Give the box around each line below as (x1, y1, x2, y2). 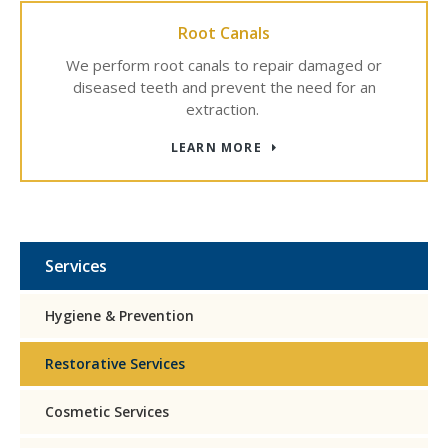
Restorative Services (45, 354, 185, 373)
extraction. (185, 99, 263, 119)
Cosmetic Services (45, 402, 169, 421)
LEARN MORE (170, 139, 262, 156)
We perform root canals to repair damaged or (66, 55, 382, 75)
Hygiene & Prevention (45, 306, 194, 325)
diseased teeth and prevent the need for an (72, 77, 376, 97)
